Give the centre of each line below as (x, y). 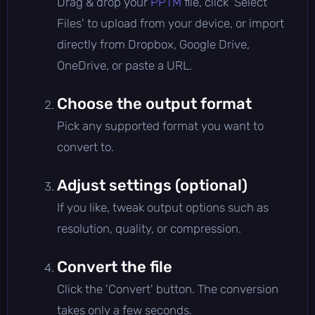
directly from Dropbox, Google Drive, (153, 44)
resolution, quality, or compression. (149, 228)
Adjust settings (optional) (152, 185)
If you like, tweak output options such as (163, 207)
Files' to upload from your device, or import (171, 23)
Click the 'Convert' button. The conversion (168, 289)
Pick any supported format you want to (160, 126)
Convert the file (115, 266)
